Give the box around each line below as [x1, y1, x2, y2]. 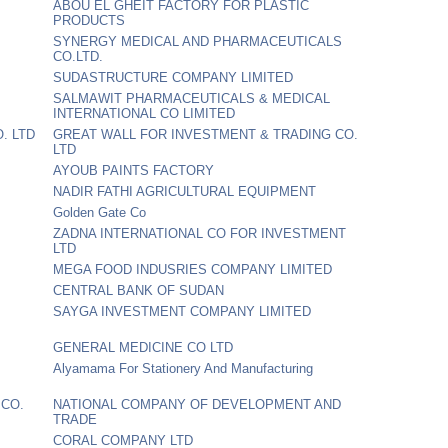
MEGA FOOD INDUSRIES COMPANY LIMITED [53, 261, 333, 277]
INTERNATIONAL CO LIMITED [53, 105, 236, 121]
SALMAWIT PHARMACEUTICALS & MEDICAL [53, 90, 331, 106]
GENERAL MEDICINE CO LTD [53, 339, 234, 355]
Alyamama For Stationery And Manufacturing [53, 360, 314, 376]
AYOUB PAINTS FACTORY [53, 162, 215, 178]
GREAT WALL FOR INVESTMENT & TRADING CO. [53, 126, 359, 142]
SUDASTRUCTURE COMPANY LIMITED [53, 69, 294, 85]
